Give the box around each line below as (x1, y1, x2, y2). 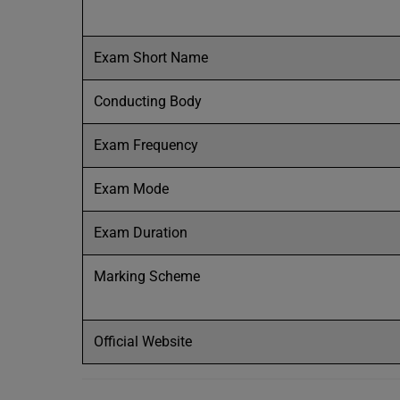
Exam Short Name (94, 49, 208, 66)
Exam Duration (94, 224, 187, 241)
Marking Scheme (94, 268, 200, 285)
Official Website (94, 333, 192, 350)
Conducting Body (94, 93, 202, 110)
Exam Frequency (94, 137, 198, 154)
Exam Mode (94, 180, 169, 197)
